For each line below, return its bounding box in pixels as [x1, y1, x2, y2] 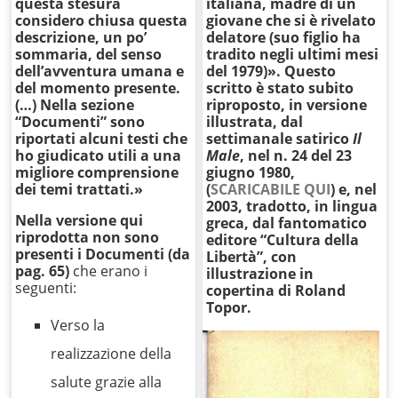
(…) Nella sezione [15, 95, 135, 115]
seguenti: [15, 278, 77, 298]
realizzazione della [51, 344, 172, 364]
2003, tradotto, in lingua [206, 196, 378, 217]
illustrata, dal [206, 112, 304, 132]
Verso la [51, 315, 106, 336]
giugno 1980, [206, 163, 296, 183]
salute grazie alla [51, 372, 163, 393]
